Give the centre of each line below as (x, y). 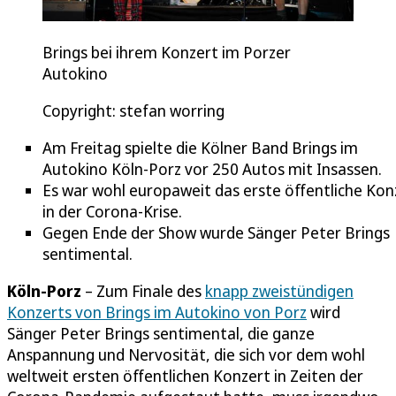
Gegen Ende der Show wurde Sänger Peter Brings (216, 233)
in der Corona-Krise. (112, 212)
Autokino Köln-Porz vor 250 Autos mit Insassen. (212, 169)
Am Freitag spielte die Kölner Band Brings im (200, 148)
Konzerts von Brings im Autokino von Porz (157, 312)
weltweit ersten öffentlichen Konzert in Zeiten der (185, 376)
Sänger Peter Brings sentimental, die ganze (161, 334)
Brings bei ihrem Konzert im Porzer (167, 53)
